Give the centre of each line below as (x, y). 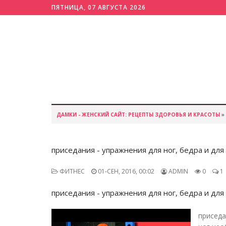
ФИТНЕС (71, 171)
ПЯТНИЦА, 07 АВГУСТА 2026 (99, 7)
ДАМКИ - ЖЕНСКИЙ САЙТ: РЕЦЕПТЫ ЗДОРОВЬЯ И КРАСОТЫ (138, 115)
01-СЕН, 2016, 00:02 (125, 171)
